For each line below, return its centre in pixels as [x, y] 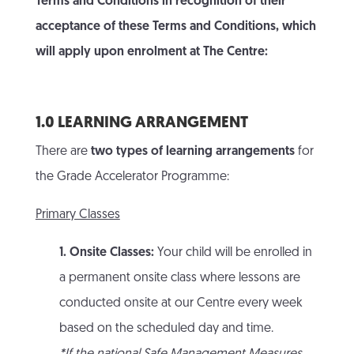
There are [63, 152]
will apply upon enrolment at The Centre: [151, 53]
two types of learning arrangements [192, 152]
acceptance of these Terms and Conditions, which [175, 27]
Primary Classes [77, 215]
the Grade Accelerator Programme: [132, 177]
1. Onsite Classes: [106, 253]
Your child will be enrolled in [233, 253]
